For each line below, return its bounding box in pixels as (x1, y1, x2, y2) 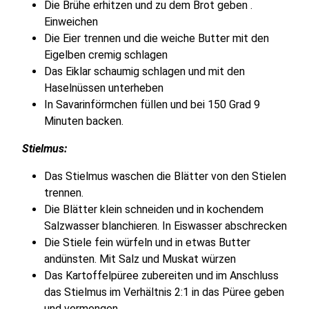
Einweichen (44, 14, 98, 28)
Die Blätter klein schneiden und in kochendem (44, 202, 263, 216)
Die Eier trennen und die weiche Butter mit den (44, 31, 269, 45)
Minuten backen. (44, 114, 123, 128)
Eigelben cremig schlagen (44, 48, 168, 61)
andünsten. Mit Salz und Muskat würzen (44, 252, 236, 266)
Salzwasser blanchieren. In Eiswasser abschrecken (44, 219, 287, 232)
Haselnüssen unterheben (44, 81, 163, 94)
